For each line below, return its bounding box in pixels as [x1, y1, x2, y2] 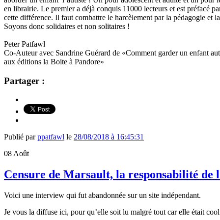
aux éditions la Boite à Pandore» [4, 57, 104, 66]
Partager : [4, 75, 45, 86]
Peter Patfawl [4, 39, 45, 48]
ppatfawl [37, 133, 64, 141]
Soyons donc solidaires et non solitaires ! [4, 22, 130, 30]
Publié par [4, 133, 37, 141]
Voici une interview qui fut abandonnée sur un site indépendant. [4, 191, 201, 200]
